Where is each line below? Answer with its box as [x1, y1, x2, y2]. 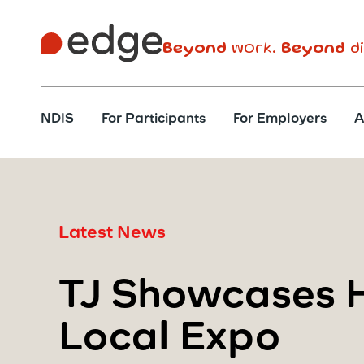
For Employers [233, 112, 327, 126]
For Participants [102, 112, 206, 126]
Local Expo [58, 320, 280, 360]
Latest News [58, 225, 166, 243]
